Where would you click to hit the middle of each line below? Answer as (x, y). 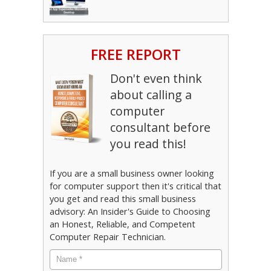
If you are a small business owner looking (132, 174)
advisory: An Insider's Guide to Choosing (130, 212)
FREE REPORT (135, 54)
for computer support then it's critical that (135, 186)
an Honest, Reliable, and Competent (122, 224)
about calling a (151, 95)
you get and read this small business (122, 199)
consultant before (160, 128)
